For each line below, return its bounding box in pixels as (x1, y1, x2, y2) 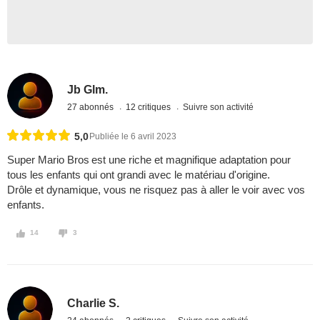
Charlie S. (67, 296, 120, 309)
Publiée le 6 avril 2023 (89, 131, 176, 142)
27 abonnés (67, 101, 116, 112)
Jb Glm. (67, 83, 109, 96)
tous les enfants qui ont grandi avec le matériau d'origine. (7, 169, 270, 181)
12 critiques (126, 101, 174, 112)
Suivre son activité (183, 101, 254, 112)
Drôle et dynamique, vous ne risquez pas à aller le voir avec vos (7, 184, 305, 196)
